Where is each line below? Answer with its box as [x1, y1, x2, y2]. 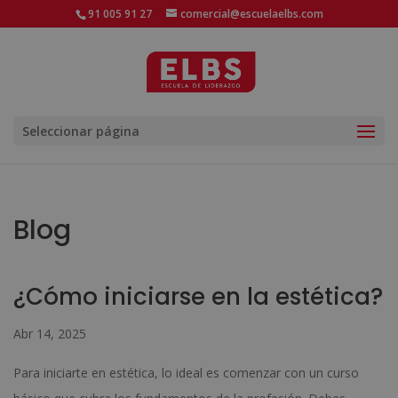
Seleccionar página [22, 123, 139, 139]
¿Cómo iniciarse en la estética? [13, 281, 383, 313]
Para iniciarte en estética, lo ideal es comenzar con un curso [13, 364, 359, 381]
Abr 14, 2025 [13, 325, 86, 342]
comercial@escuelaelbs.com [179, 6, 323, 21]
